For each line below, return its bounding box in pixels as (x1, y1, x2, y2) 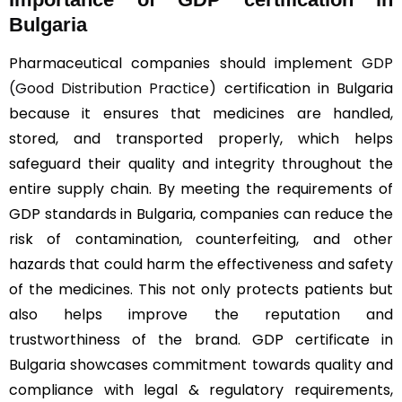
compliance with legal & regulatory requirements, (9, 379, 393, 400)
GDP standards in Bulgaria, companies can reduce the (9, 203, 393, 224)
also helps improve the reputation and (9, 303, 393, 325)
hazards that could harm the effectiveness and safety (9, 253, 393, 275)
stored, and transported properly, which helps (9, 127, 393, 149)
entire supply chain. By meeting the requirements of (9, 178, 393, 199)
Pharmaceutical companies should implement (9, 52, 362, 74)
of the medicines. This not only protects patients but (9, 278, 393, 300)
